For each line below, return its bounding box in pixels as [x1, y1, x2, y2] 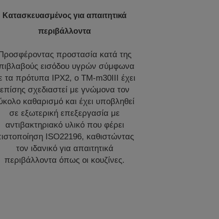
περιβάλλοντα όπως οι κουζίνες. [4, 155, 125, 165]
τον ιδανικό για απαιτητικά [16, 143, 113, 153]
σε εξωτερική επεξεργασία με [9, 108, 120, 118]
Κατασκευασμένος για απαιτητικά [2, 11, 127, 20]
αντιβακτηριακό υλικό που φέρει [5, 120, 124, 130]
